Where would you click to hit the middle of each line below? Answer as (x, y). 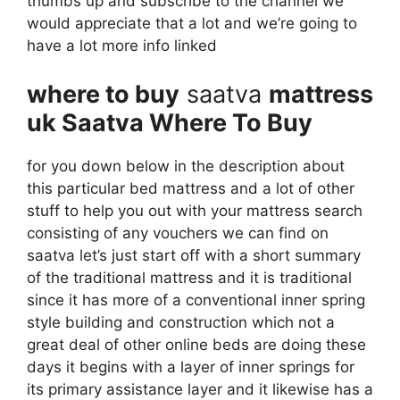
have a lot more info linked (122, 46)
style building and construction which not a (181, 322)
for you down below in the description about (186, 166)
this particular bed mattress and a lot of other (191, 188)
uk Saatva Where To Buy (170, 122)
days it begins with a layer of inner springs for (191, 367)
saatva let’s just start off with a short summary (194, 255)
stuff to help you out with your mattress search (195, 210)
